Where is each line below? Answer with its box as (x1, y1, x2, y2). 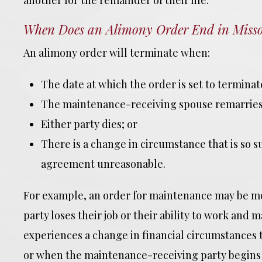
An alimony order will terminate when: (23, 46, 210, 60)
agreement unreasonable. (41, 157, 166, 171)
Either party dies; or (41, 117, 137, 131)
